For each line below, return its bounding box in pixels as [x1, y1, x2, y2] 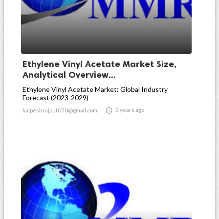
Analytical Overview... [22, 69, 116, 80]
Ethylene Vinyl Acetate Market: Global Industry [22, 85, 168, 93]
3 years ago [115, 107, 144, 113]
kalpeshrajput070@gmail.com [22, 107, 97, 113]
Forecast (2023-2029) [22, 93, 88, 102]
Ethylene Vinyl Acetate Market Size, [22, 59, 176, 69]
